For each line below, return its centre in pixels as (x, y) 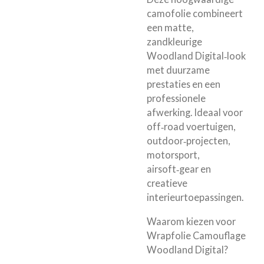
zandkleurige (174, 42)
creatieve (167, 183)
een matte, (170, 28)
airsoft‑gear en (179, 169)
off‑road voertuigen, (191, 127)
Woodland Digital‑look (196, 56)
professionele (176, 98)
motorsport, (173, 155)
